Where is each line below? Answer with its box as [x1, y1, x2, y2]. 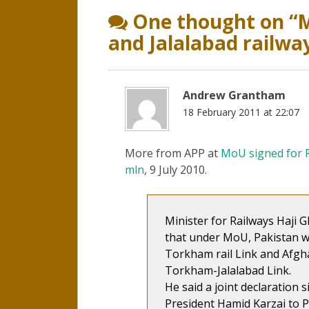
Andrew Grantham [183, 87, 286, 103]
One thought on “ [128, 8, 297, 34]
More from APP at [125, 145, 221, 161]
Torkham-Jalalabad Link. [165, 262, 291, 278]
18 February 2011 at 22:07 [183, 105, 299, 119]
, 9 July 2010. [144, 161, 207, 177]
